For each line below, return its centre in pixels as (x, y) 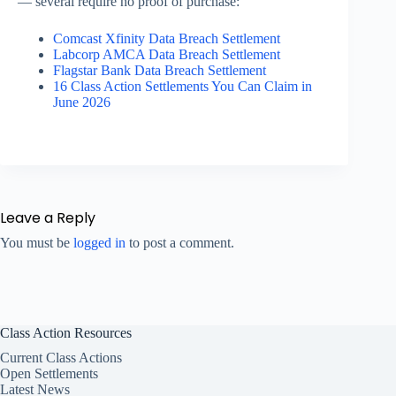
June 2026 (82, 103)
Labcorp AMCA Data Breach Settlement (167, 55)
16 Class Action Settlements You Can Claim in (183, 87)
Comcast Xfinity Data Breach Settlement (167, 39)
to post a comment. (180, 243)
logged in (99, 243)
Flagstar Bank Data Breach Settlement (160, 71)
